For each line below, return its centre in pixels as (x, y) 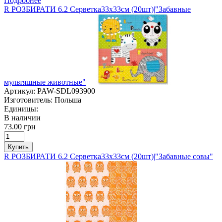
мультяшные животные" (45, 82)
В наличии (22, 117)
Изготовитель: (28, 100)
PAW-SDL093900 (66, 91)
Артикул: (20, 91)
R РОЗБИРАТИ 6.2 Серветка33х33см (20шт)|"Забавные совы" (109, 156)
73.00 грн (20, 126)
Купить (18, 147)
